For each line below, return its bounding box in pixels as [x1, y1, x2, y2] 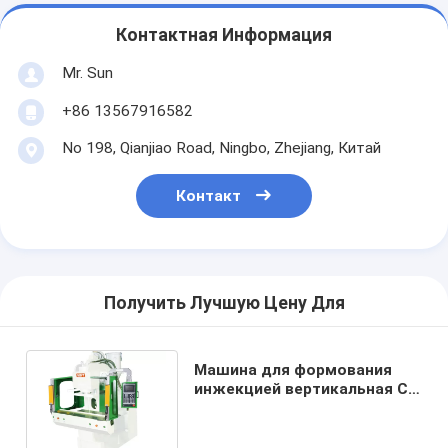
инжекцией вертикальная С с [193, 379, 421, 398]
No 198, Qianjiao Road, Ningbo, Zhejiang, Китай [61, 138, 381, 157]
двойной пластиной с [193, 398, 360, 417]
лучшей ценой [193, 417, 303, 436]
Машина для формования [193, 360, 392, 379]
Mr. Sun [61, 63, 113, 82]
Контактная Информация [116, 25, 332, 46]
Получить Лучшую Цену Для [103, 293, 345, 314]
